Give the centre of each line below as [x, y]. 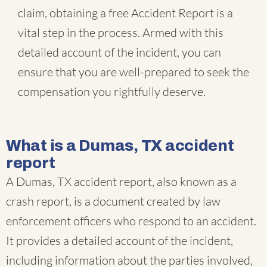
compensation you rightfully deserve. [112, 92]
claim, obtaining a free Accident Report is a [125, 13]
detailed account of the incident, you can [119, 52]
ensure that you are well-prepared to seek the [133, 72]
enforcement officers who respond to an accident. [131, 221]
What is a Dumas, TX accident [120, 146]
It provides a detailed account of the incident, [119, 241]
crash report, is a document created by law [113, 201]
